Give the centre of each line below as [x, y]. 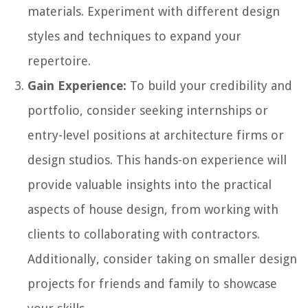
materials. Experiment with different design [154, 11]
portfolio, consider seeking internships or [148, 110]
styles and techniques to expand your [134, 36]
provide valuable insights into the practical [150, 184]
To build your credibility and [209, 85]
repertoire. [59, 60]
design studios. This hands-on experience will [157, 159]
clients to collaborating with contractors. [144, 234]
